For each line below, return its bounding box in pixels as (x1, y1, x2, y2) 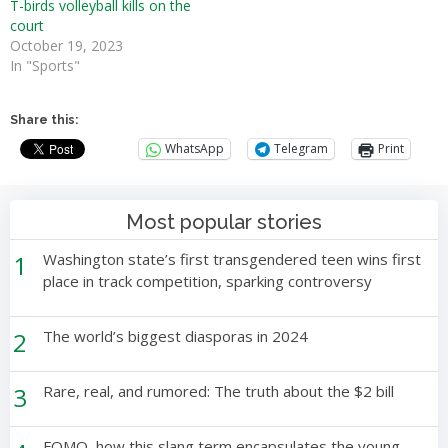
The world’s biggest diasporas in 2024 (43, 325, 309, 346)
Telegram (274, 140, 328, 158)
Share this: (10, 112, 78, 127)
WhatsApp (165, 140, 224, 158)
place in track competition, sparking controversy (43, 270, 373, 291)
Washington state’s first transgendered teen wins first (43, 248, 422, 269)
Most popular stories (126, 209, 322, 234)
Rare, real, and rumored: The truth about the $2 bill (43, 380, 395, 401)
